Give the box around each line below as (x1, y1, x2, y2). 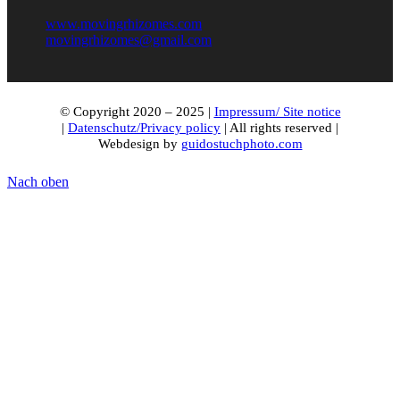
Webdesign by (97, 137, 181, 152)
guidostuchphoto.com (180, 137, 303, 152)
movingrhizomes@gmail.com (46, 32, 212, 47)
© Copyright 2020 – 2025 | (59, 104, 214, 120)
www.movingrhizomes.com (46, 16, 203, 31)
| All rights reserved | (221, 121, 338, 136)
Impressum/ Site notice (213, 104, 341, 120)
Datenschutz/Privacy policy (68, 121, 221, 136)
